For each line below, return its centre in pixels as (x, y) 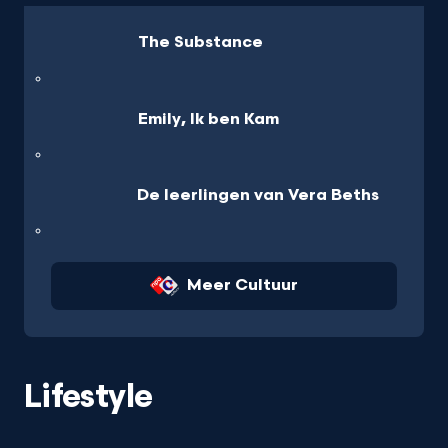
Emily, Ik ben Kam (208, 119)
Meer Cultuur (242, 286)
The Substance (200, 43)
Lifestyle (88, 397)
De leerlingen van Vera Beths (258, 195)
